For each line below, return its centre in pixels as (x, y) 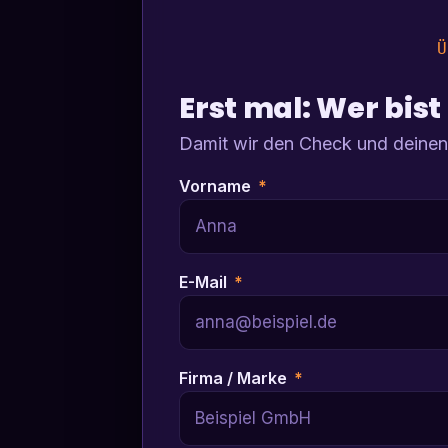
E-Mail (205, 282)
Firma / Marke (235, 378)
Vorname (217, 186)
